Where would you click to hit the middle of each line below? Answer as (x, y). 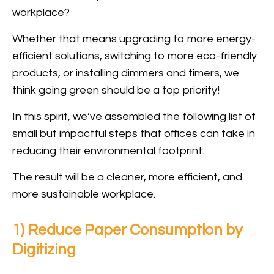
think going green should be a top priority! (116, 91)
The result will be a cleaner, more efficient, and (127, 177)
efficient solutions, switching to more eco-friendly (135, 56)
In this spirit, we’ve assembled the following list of (134, 117)
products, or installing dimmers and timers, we (126, 73)
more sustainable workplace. (84, 194)
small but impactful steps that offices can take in (134, 134)
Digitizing (44, 250)
